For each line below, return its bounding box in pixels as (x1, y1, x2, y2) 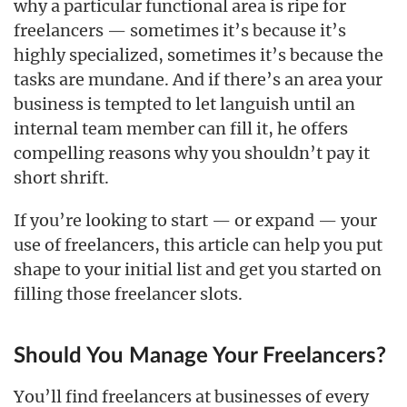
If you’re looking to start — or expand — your (14, 210, 377, 231)
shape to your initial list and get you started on (14, 259, 382, 280)
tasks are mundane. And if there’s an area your (14, 69, 382, 90)
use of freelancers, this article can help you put (14, 234, 382, 255)
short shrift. (14, 167, 109, 188)
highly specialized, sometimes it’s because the (14, 45, 383, 65)
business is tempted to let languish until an (14, 94, 355, 114)
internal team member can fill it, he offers (14, 118, 348, 139)
